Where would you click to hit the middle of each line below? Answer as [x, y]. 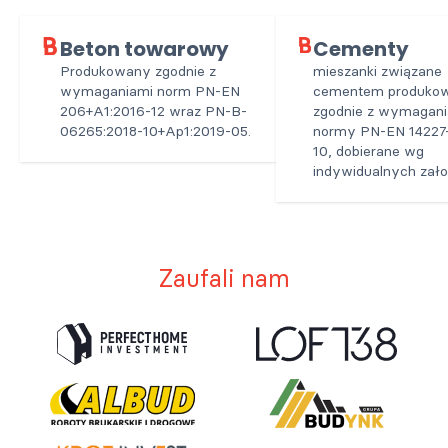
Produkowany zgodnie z [138, 71]
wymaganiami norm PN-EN [150, 91]
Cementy [360, 49]
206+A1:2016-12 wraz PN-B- [154, 111]
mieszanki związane [377, 71]
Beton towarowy [145, 49]
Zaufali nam [224, 278]
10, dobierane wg [368, 151]
